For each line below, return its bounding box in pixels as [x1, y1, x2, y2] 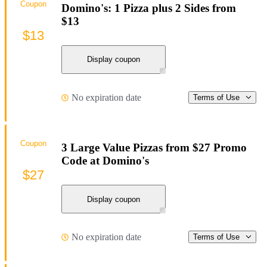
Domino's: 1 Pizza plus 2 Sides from [61, 2, 236, 15]
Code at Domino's [61, 154, 149, 167]
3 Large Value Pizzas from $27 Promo [61, 141, 247, 154]
